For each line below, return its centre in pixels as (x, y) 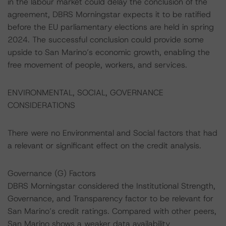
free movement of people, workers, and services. (97, 65)
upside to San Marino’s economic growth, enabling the (109, 52)
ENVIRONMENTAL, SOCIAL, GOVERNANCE (86, 93)
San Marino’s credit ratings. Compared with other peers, (112, 211)
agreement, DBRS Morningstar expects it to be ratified (109, 14)
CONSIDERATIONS (41, 105)
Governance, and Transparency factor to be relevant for (110, 199)
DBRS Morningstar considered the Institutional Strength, (111, 186)
